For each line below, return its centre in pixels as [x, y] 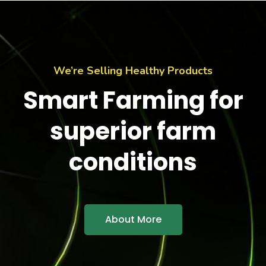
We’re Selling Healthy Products [133, 71]
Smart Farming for [133, 101]
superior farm [133, 132]
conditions [133, 162]
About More [133, 220]
